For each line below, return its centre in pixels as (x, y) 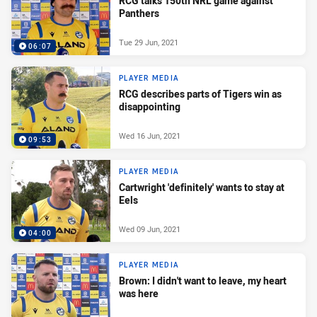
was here (139, 294)
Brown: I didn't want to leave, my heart (203, 281)
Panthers (139, 13)
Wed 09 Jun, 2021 (150, 229)
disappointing (150, 107)
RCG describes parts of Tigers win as (200, 94)
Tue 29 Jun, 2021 (149, 42)
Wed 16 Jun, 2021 (150, 135)
